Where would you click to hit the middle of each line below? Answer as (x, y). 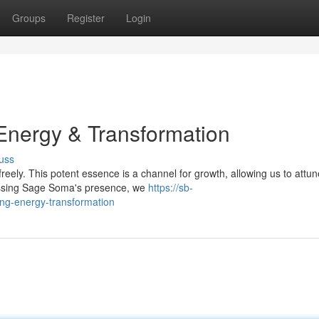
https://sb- (171, 187)
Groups (29, 18)
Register (86, 18)
